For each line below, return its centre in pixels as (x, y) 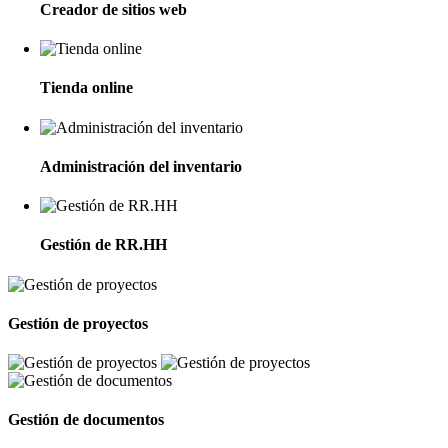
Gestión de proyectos (78, 323)
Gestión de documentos (86, 420)
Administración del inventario (141, 166)
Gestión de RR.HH (103, 245)
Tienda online (86, 88)
